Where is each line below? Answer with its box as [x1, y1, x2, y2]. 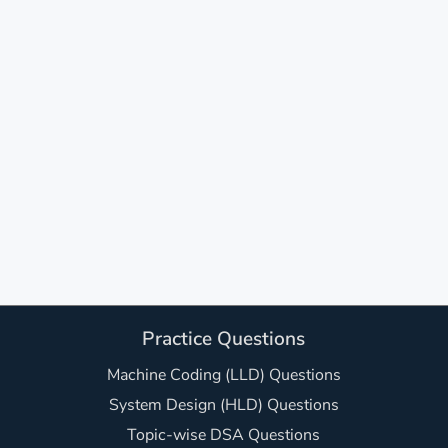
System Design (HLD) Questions [108, 394, 339, 416]
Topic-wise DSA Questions [127, 424, 321, 446]
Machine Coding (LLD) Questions [106, 364, 341, 386]
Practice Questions [142, 326, 306, 352]
